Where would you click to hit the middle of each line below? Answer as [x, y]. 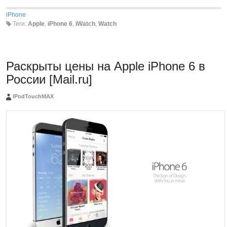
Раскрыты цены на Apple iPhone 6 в [106, 66]
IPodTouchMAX [33, 97]
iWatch [85, 24]
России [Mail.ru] [49, 80]
